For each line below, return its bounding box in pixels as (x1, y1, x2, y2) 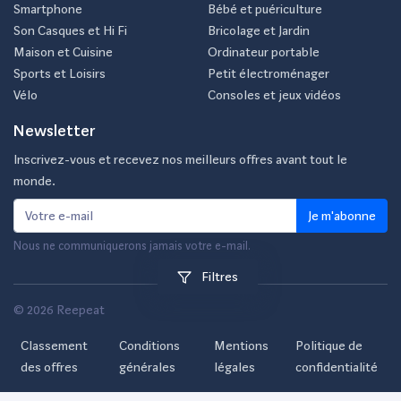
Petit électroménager (208, 65, 329, 81)
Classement (21, 337, 88, 353)
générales (119, 359, 176, 374)
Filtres (200, 269, 238, 284)
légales (213, 359, 255, 374)
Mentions (213, 337, 269, 353)
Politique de (294, 337, 363, 353)
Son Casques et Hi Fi (13, 22, 127, 38)
